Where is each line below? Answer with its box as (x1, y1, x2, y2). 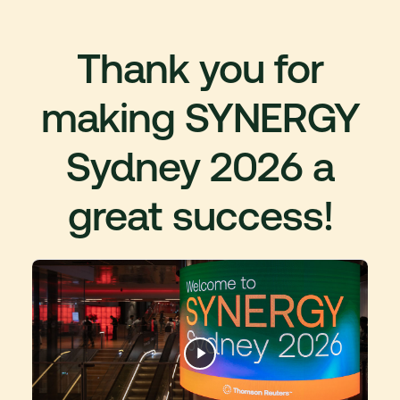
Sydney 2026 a (66, 143, 334, 191)
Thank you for (77, 45, 323, 93)
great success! (67, 192, 333, 240)
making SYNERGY (40, 94, 360, 142)
